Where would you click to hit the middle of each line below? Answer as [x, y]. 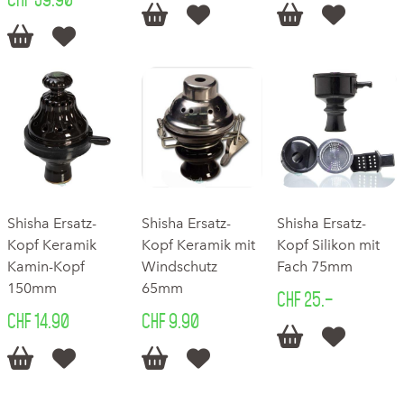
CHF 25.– [304, 299]
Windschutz [180, 266]
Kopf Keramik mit [199, 244]
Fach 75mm [314, 266]
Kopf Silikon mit [328, 244]
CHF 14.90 [38, 321]
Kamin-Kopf [46, 266]
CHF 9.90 [171, 321]
